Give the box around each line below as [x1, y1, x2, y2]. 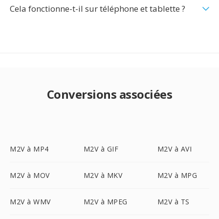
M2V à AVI [157, 144, 192, 153]
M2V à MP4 [10, 144, 49, 153]
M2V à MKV [83, 171, 123, 180]
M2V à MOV [10, 171, 50, 180]
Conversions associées [46, 86, 173, 102]
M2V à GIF [83, 144, 119, 153]
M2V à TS [157, 197, 190, 206]
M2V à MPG [157, 171, 197, 180]
